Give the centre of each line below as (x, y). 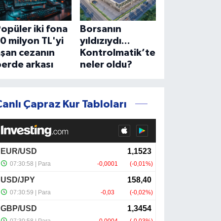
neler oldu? (106, 64)
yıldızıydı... (105, 41)
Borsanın (100, 29)
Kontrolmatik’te (117, 53)
